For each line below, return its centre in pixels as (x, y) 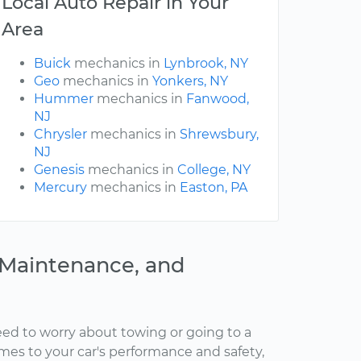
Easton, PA (214, 188)
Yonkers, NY (190, 81)
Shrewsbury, (219, 135)
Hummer (64, 99)
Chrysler (60, 135)
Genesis (59, 170)
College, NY (214, 170)
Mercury (60, 188)
